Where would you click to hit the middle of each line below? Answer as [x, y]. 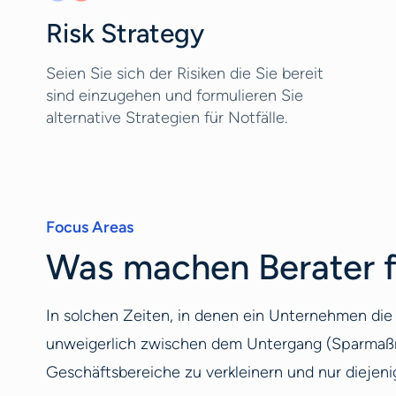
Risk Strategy [125, 33]
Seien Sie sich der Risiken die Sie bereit [185, 73]
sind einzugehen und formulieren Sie [175, 95]
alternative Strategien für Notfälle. [167, 118]
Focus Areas [90, 227]
